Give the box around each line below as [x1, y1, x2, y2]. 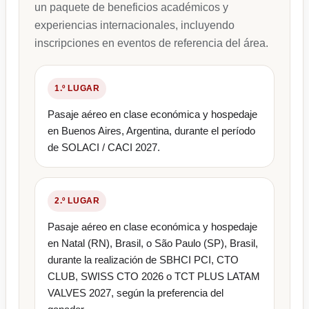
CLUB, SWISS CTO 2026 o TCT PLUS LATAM [48, 270, 260, 283]
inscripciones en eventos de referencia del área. [34, 37, 268, 50]
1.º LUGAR [54, 83, 100, 94]
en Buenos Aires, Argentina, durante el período [48, 125, 255, 137]
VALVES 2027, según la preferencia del [48, 287, 223, 299]
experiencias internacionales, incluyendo [34, 19, 235, 32]
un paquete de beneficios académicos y [34, 1, 228, 14]
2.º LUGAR [54, 196, 100, 206]
